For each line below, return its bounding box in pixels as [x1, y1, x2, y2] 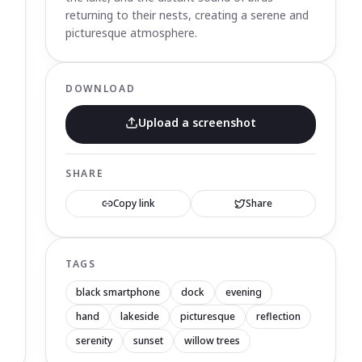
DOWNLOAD [65, 82, 136, 95]
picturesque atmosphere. [65, 25, 197, 40]
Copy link [112, 196, 155, 210]
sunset [133, 334, 163, 347]
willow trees [184, 334, 240, 347]
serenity [76, 334, 112, 347]
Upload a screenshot [138, 115, 256, 130]
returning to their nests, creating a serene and [65, 7, 309, 23]
